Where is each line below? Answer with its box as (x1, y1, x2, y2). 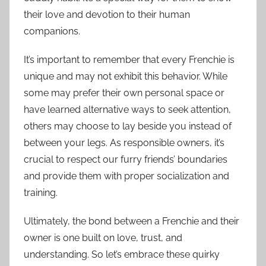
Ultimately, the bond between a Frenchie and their (24, 216, 239, 227)
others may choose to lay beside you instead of (24, 121, 232, 132)
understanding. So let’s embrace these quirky (24, 249, 220, 261)
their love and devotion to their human (24, 9, 190, 21)
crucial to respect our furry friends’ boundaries (24, 154, 227, 166)
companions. (24, 26, 80, 37)
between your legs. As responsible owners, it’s (24, 137, 224, 149)
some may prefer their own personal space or (24, 87, 224, 99)
